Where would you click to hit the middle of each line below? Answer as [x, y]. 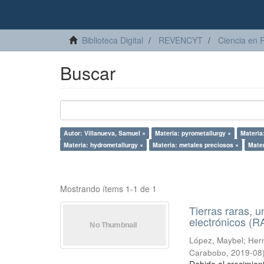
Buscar [88, 73]
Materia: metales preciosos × [196, 145]
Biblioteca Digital [113, 40]
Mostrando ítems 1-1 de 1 [108, 189]
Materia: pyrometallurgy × [193, 133]
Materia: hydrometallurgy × [103, 145]
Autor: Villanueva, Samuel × [105, 133]
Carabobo [208, 253]
